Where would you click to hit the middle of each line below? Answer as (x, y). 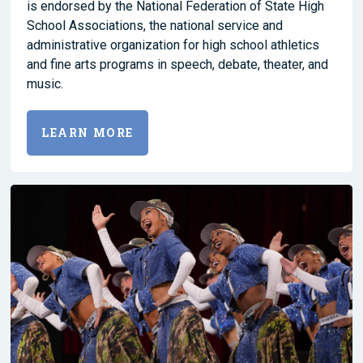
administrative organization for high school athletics (173, 45)
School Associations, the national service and (155, 25)
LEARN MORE (88, 132)
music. (45, 83)
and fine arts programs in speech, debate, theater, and (177, 64)
